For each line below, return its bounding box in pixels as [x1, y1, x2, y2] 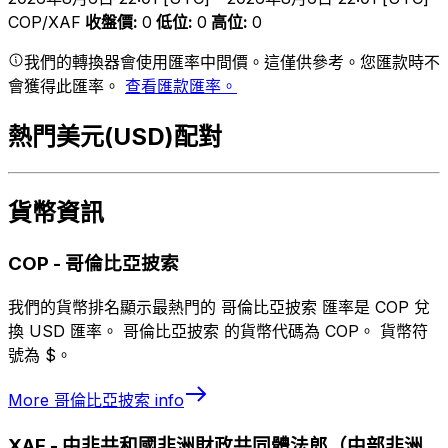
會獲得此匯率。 [8, 75, 125, 96]
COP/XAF [8, 11, 81, 32]
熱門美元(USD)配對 [8, 121, 222, 151]
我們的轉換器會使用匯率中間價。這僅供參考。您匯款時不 [24, 51, 440, 72]
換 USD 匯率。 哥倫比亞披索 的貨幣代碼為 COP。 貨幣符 [8, 321, 428, 342]
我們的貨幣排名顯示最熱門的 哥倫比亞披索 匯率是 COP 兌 [8, 297, 430, 318]
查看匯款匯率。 [125, 75, 237, 96]
